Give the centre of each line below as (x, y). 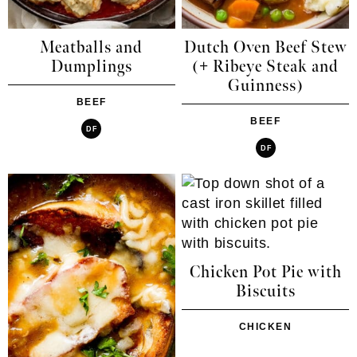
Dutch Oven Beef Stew (265, 48)
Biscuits (265, 292)
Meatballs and (92, 48)
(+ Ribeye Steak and (266, 67)
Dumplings (91, 67)
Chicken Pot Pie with (265, 273)
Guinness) (265, 86)
